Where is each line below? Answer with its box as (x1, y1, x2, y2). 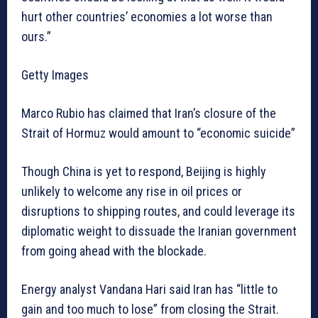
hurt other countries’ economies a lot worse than (21, 9, 273, 25)
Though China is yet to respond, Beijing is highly (21, 164, 266, 180)
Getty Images (21, 67, 89, 83)
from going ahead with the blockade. (21, 243, 207, 259)
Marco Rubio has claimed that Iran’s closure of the (21, 106, 276, 121)
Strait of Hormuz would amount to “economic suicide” (21, 126, 295, 141)
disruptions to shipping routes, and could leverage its (21, 204, 295, 219)
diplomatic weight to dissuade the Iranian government (21, 224, 297, 239)
